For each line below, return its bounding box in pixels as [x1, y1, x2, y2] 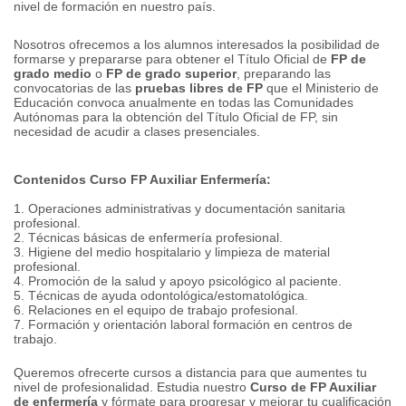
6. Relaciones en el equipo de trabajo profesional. [14, 303, 298, 317]
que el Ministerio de [263, 81, 379, 95]
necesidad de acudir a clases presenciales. [14, 124, 260, 139]
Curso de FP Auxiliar [250, 380, 376, 394]
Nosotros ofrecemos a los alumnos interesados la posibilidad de [14, 37, 380, 52]
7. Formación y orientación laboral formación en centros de [14, 317, 353, 332]
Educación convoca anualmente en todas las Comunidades [14, 95, 353, 110]
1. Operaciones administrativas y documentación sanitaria [14, 201, 345, 216]
